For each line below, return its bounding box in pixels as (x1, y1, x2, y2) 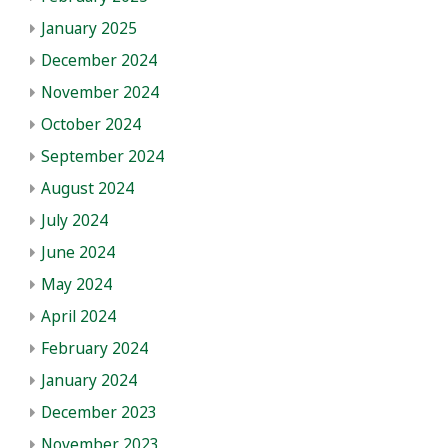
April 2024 (41, 305, 116, 327)
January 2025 (41, 17, 137, 39)
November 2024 (41, 81, 159, 103)
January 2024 (41, 369, 137, 391)
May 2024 (41, 273, 112, 295)
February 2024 (41, 337, 148, 359)
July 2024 (41, 209, 108, 231)
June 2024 (41, 241, 115, 263)
